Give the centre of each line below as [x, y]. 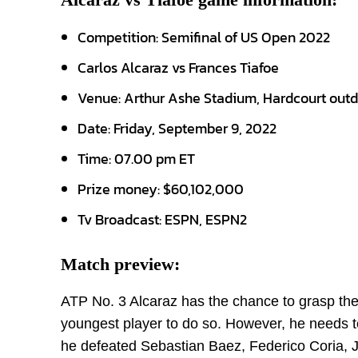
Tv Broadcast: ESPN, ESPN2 [162, 219]
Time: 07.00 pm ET [136, 159]
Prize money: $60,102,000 [161, 189]
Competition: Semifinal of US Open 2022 [204, 37]
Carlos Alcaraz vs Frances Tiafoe [178, 68]
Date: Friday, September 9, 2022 [177, 128]
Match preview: [120, 264]
